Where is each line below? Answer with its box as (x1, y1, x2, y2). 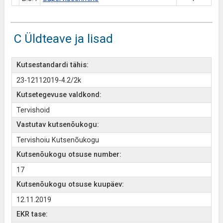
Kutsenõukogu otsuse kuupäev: (16, 180, 124, 189)
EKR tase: (16, 210, 48, 219)
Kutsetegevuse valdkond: (16, 91, 102, 99)
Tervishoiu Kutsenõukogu (16, 136, 99, 144)
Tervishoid (16, 106, 50, 114)
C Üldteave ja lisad (13, 31, 113, 46)
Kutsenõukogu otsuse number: (16, 150, 121, 159)
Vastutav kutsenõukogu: (16, 120, 99, 129)
